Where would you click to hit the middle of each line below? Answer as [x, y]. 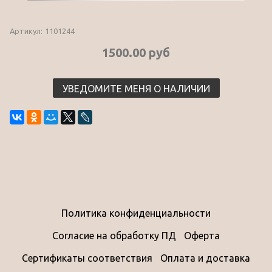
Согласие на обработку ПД [114, 235]
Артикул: [26, 31]
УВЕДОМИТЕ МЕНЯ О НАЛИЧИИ [136, 88]
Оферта [202, 235]
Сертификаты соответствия [87, 258]
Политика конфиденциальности [136, 213]
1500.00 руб [136, 52]
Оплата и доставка [205, 258]
